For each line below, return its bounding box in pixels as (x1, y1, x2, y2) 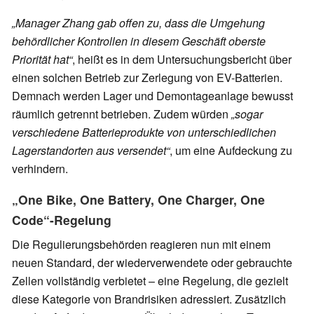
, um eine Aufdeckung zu (170, 142, 292, 159)
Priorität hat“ (12, 51, 72, 68)
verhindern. (12, 161, 68, 177)
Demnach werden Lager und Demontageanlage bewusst (12, 88, 293, 104)
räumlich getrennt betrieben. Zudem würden (12, 106, 228, 123)
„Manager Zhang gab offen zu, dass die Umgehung (12, 15, 265, 32)
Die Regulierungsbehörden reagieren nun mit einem (12, 236, 271, 253)
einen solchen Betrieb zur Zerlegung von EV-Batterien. (12, 69, 282, 86)
